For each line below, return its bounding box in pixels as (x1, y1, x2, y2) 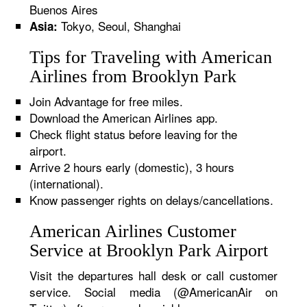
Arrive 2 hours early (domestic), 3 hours (29, 158, 235, 175)
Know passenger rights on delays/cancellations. (29, 191, 274, 208)
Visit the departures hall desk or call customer (29, 267, 278, 284)
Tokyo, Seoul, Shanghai (58, 17, 182, 34)
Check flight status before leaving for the (29, 125, 238, 143)
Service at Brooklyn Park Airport (29, 241, 269, 260)
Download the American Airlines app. (29, 109, 219, 126)
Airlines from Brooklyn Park (29, 66, 237, 86)
